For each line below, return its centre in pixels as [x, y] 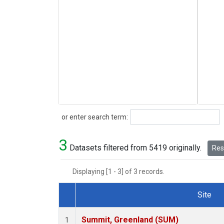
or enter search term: [93, 117]
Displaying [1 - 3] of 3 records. [121, 172]
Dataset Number [95, 206]
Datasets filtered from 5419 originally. [135, 148]
